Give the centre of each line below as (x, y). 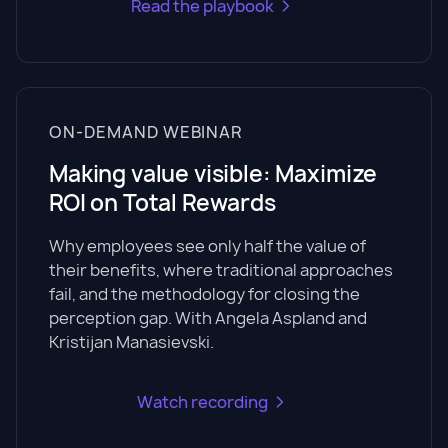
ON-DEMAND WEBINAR (146, 132)
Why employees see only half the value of (207, 246)
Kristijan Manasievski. (131, 342)
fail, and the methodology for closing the (204, 294)
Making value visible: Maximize (213, 174)
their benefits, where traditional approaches (221, 270)
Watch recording (202, 402)
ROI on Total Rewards (162, 203)
